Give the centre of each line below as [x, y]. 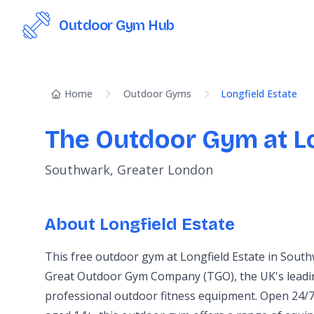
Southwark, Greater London [129, 170]
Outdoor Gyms [157, 94]
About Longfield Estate [140, 224]
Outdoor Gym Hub [117, 25]
